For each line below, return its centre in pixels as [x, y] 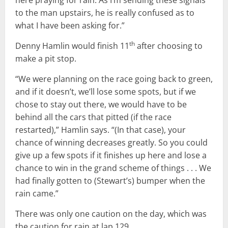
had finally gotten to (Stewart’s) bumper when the [110, 181]
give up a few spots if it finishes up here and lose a [111, 155]
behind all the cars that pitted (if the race [93, 117]
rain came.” [37, 194]
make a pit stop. [46, 59]
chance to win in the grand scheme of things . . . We [113, 168]
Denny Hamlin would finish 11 [72, 46]
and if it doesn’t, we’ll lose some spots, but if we [106, 92]
